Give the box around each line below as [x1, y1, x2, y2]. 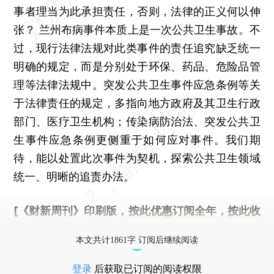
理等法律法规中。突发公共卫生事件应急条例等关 [13, 78, 261, 91]
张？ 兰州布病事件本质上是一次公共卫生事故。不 [13, 23, 261, 36]
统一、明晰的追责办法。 [13, 169, 135, 183]
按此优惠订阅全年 [128, 204, 217, 217]
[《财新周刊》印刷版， [13, 204, 128, 217]
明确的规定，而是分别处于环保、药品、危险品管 [13, 59, 261, 73]
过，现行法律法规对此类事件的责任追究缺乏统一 [13, 41, 261, 54]
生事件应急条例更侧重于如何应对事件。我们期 [13, 133, 261, 146]
